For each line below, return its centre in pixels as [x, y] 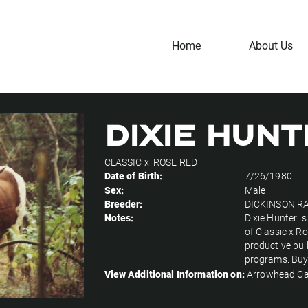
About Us [271, 45]
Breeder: [123, 204]
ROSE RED [176, 162]
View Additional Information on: [174, 274]
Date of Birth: [133, 176]
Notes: [119, 218]
